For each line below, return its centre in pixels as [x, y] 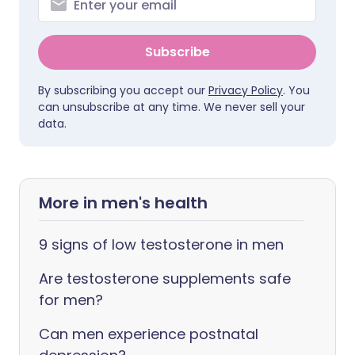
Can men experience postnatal [149, 334]
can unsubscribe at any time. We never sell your [172, 107]
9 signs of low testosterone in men [161, 244]
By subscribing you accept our [123, 90]
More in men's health [123, 203]
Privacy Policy [246, 90]
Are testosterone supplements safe [165, 279]
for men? [71, 300]
